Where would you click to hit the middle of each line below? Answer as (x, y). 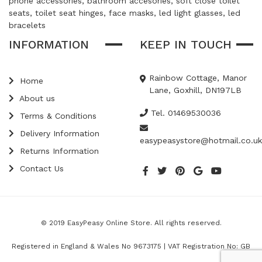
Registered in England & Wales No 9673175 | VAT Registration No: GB (131, 246)
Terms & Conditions (57, 116)
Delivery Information (58, 133)
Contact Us (40, 168)
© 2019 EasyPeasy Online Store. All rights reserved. (131, 223)
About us (36, 98)
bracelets (27, 25)
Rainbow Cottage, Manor (198, 78)
